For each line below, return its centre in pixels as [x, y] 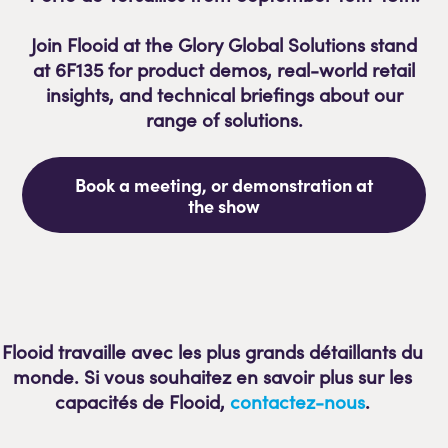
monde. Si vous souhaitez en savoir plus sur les [213, 377]
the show [224, 206]
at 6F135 [68, 70]
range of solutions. [224, 120]
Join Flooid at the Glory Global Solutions [200, 45]
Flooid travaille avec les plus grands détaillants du [213, 352]
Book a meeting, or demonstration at [224, 185]
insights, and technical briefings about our [224, 95]
